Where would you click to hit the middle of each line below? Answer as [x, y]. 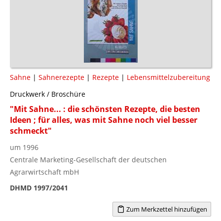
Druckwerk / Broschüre [48, 94]
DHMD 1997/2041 [39, 187]
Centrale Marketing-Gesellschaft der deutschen [88, 159]
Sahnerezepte [61, 77]
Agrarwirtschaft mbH [44, 172]
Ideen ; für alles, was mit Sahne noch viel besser [104, 120]
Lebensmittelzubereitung [168, 77]
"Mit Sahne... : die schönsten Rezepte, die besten [105, 109]
